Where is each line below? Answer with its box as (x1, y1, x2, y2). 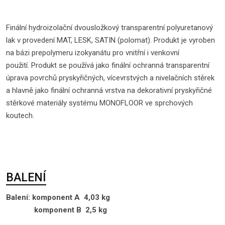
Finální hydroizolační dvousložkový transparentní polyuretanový (6, 23, 213, 32)
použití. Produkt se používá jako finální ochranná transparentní (6, 61, 209, 70)
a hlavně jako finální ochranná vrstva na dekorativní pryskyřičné (6, 86, 212, 95)
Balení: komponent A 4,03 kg (6, 193, 110, 202)
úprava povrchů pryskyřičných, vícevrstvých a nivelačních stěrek (6, 73, 214, 82)
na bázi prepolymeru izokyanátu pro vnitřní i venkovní (6, 48, 179, 57)
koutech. (6, 111, 34, 120)
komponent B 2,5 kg (6, 205, 107, 214)
